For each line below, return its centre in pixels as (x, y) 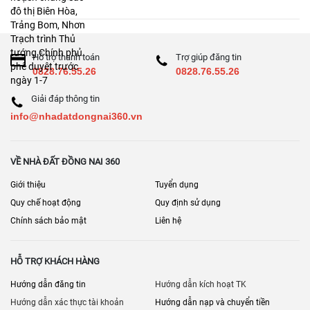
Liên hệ (168, 220)
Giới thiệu (28, 184)
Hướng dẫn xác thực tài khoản (67, 302)
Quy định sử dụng (188, 202)
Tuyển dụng (177, 184)
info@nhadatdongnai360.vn (76, 116)
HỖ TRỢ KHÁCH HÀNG (55, 261)
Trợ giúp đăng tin (209, 57)
